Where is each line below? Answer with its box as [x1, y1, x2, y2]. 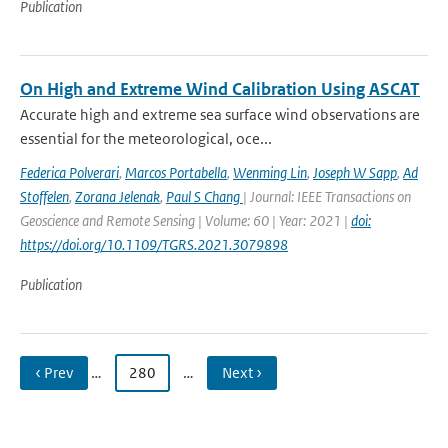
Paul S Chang [166, 187, 243, 206]
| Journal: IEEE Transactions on [243, 187, 411, 206]
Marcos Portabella [125, 163, 227, 182]
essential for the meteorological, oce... [20, 129, 272, 148]
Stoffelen [20, 187, 69, 206]
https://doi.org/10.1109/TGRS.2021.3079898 [20, 235, 288, 254]
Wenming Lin [233, 163, 307, 182]
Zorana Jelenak [75, 187, 160, 206]
